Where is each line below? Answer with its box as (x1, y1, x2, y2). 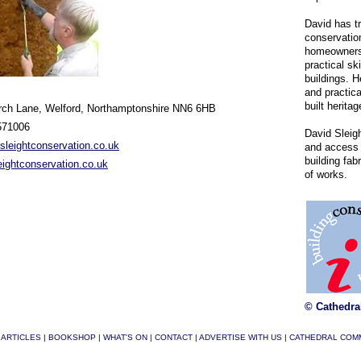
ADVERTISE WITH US (199, 333, 282, 342)
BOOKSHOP (48, 333, 96, 342)
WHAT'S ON (103, 333, 147, 342)
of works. (305, 168, 347, 180)
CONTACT (155, 333, 193, 342)
